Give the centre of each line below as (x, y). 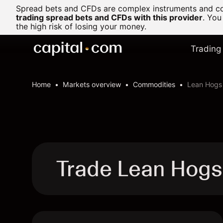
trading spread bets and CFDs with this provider (109, 17)
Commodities (154, 84)
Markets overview (92, 84)
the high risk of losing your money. (81, 26)
